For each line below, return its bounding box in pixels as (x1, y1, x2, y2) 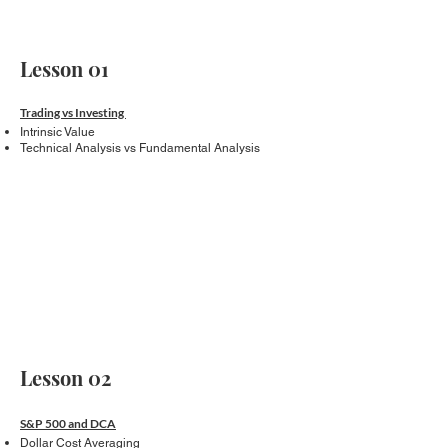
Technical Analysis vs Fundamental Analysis (20, 141, 260, 155)
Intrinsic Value (20, 125, 95, 139)
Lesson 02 (20, 364, 111, 391)
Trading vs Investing (20, 105, 126, 120)
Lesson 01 (20, 55, 109, 82)
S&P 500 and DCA (20, 416, 116, 431)
